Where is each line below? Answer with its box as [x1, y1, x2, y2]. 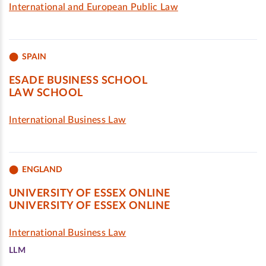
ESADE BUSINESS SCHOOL [9, 75, 148, 86]
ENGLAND [22, 165, 62, 174]
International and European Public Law [9, 2, 178, 12]
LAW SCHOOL [9, 88, 83, 99]
